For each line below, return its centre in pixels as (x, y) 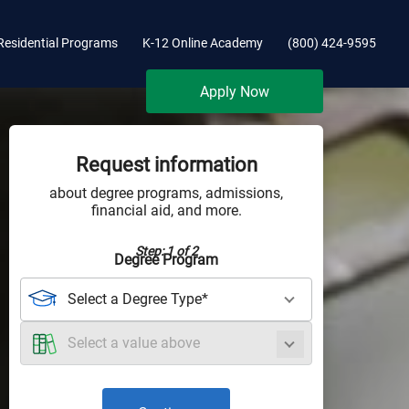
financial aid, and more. (166, 210)
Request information (166, 164)
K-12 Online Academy (203, 43)
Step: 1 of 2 (166, 251)
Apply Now (235, 91)
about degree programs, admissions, (166, 193)
